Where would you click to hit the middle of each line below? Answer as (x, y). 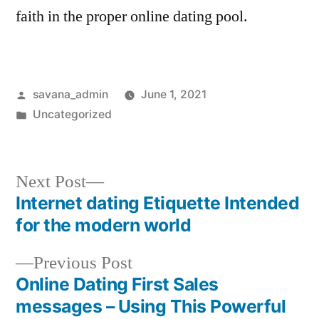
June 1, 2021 (173, 94)
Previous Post (83, 263)
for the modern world (104, 225)
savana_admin (70, 94)
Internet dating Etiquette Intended (158, 203)
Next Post (51, 182)
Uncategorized (72, 114)
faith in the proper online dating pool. (132, 16)
